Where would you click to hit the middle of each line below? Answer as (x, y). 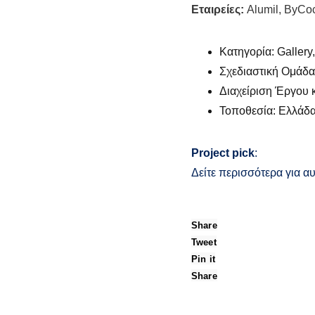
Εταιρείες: (218, 9)
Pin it (203, 259)
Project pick (223, 153)
